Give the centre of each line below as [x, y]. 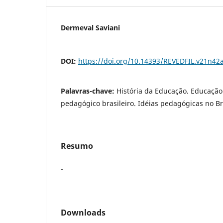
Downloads [83, 212]
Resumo [77, 146]
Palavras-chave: [89, 91]
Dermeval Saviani [90, 27]
